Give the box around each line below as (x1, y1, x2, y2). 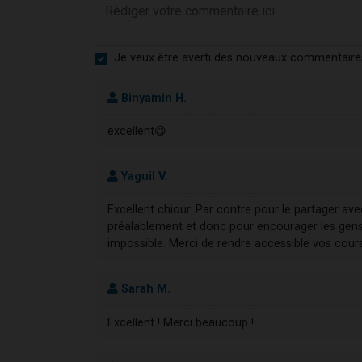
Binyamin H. (118, 90, 187, 105)
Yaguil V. (118, 169, 167, 183)
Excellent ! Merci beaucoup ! (107, 315, 254, 330)
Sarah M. (118, 282, 170, 297)
